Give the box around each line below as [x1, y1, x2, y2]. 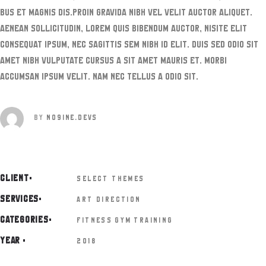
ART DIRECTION [77, 196, 141, 203]
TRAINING [134, 217, 173, 224]
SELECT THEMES [77, 175, 145, 182]
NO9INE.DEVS [46, 114, 98, 121]
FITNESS [77, 217, 113, 224]
